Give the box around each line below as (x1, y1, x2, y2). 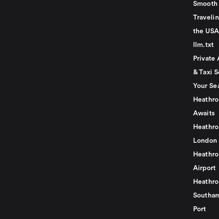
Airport (193, 165, 216, 172)
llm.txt (193, 42, 214, 48)
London (193, 137, 218, 144)
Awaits (193, 110, 215, 117)
